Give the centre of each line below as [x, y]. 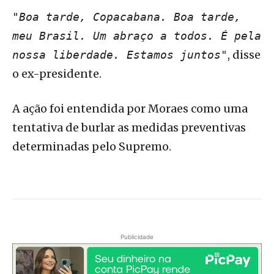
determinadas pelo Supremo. [92, 147]
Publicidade [137, 237]
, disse [244, 55]
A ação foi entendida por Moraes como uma [130, 109]
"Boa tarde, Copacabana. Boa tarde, [127, 17]
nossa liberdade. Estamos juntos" [120, 55]
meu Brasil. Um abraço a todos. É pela [137, 36]
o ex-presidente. [57, 74]
